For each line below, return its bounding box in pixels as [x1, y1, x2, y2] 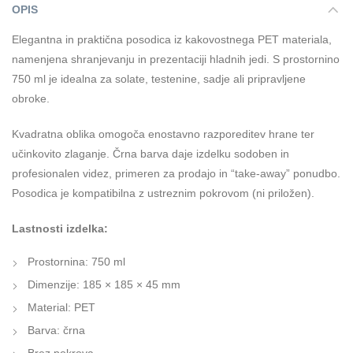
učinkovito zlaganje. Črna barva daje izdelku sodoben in [12, 147, 289, 160]
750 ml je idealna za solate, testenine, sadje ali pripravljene [12, 72, 306, 85]
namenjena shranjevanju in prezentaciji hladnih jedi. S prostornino [12, 52, 340, 65]
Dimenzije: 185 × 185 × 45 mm [28, 277, 180, 291]
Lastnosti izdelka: [12, 221, 108, 235]
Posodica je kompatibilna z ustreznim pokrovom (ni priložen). [12, 186, 314, 199]
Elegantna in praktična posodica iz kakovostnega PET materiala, [12, 32, 332, 46]
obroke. [12, 91, 50, 105]
